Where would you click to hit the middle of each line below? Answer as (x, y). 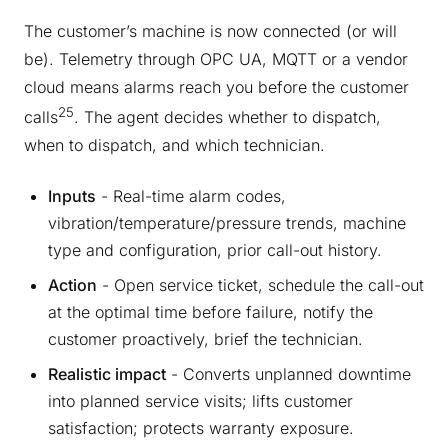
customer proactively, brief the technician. (205, 338)
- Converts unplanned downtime (288, 373)
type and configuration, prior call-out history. (215, 249)
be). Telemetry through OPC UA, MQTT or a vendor (216, 58)
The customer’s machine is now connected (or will (210, 30)
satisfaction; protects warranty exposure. (201, 427)
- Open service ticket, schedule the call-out (260, 284)
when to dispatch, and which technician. (174, 144)
